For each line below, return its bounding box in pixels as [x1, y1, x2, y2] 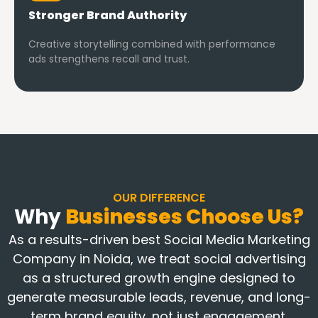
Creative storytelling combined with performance [28, 37, 275, 52]
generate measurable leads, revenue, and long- [7, 288, 311, 307]
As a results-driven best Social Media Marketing [8, 231, 310, 249]
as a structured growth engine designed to [23, 269, 295, 287]
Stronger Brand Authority [28, 7, 187, 24]
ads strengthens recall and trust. [28, 52, 190, 67]
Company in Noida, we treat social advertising [12, 250, 306, 268]
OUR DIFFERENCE [113, 190, 205, 207]
